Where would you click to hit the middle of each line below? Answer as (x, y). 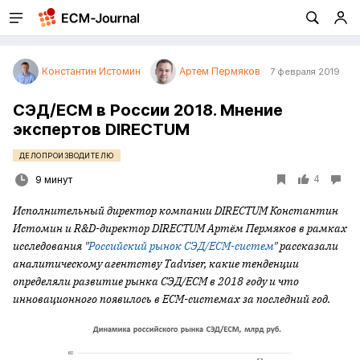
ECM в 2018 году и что (242, 281)
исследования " (51, 246)
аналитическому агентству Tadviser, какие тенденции (156, 264)
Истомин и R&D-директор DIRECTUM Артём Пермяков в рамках (180, 228)
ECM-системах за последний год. (246, 299)
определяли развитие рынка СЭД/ (99, 281)
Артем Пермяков (220, 71)
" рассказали (306, 246)
